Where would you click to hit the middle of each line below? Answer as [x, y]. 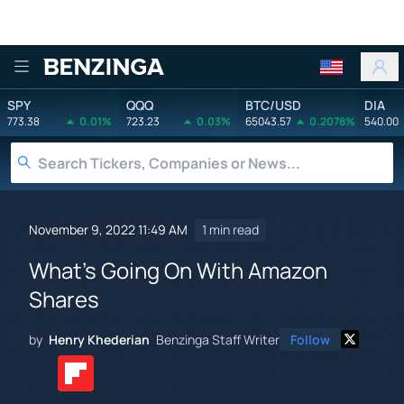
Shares [64, 298]
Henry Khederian [99, 339]
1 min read [230, 230]
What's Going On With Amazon [178, 270]
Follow [310, 339]
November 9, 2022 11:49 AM [108, 230]
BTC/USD [273, 105]
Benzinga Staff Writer [218, 339]
